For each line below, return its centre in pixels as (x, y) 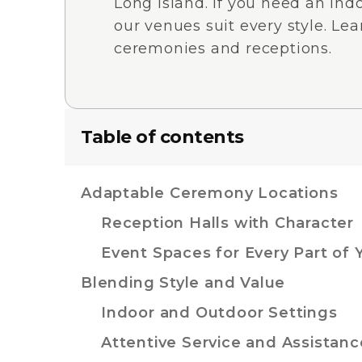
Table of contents (162, 137)
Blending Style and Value (183, 283)
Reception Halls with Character (227, 223)
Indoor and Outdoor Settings (219, 313)
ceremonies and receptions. (223, 48)
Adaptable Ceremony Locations (210, 193)
